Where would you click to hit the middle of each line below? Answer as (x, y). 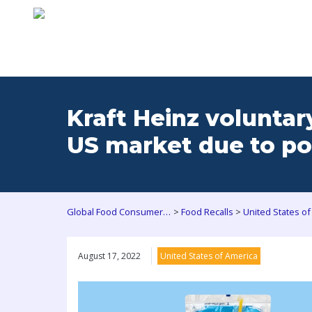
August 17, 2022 (109, 256)
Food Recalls (207, 212)
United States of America (209, 256)
